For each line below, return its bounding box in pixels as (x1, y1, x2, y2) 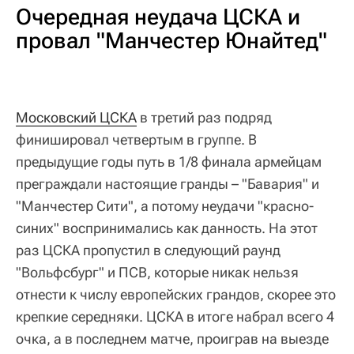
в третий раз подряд (137, 108, 272, 126)
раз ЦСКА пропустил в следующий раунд (16, 241, 281, 258)
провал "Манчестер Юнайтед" (16, 27, 327, 54)
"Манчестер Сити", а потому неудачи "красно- (16, 197, 314, 214)
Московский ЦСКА (16, 108, 137, 126)
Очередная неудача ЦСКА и (16, 3, 300, 30)
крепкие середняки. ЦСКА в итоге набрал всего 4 (16, 307, 334, 325)
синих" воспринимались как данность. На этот (16, 219, 318, 236)
